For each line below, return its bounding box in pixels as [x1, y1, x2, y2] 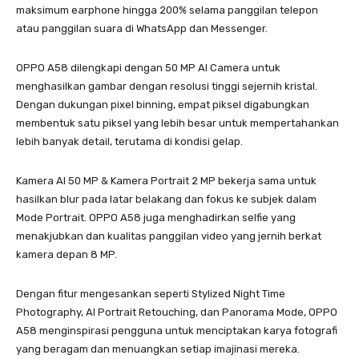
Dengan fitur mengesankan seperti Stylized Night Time [16, 287, 285, 300]
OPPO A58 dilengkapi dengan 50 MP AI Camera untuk [16, 61, 280, 74]
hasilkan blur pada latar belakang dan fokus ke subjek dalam [16, 192, 317, 205]
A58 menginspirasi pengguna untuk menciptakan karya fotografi [16, 324, 337, 337]
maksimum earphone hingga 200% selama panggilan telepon [16, 3, 318, 16]
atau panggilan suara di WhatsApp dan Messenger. [16, 22, 268, 34]
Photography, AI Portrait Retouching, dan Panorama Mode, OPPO [16, 305, 337, 318]
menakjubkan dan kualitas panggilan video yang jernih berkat [16, 229, 321, 242]
